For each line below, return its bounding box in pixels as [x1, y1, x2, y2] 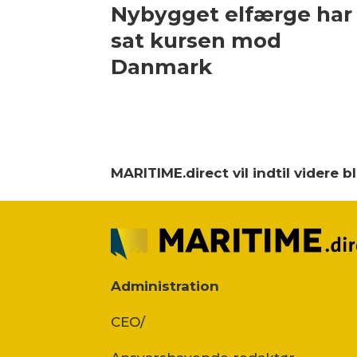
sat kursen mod [111, 28, 282, 54]
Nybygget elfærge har [111, 2, 353, 28]
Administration [111, 278, 220, 295]
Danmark [111, 54, 213, 80]
